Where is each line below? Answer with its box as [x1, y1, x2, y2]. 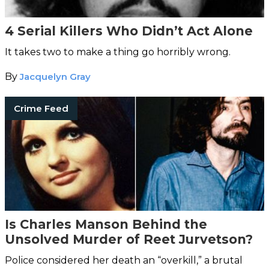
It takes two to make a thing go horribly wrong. [5, 46, 231, 58]
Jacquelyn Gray [20, 70, 91, 82]
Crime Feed [14, 102, 68, 114]
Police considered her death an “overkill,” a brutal [5, 254, 243, 266]
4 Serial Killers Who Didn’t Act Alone [5, 23, 253, 38]
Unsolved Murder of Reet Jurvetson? [5, 231, 253, 247]
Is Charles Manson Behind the [5, 216, 207, 232]
